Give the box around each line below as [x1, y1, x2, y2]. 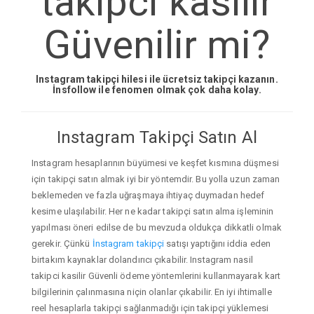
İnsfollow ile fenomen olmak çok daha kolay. [53, 84, 261, 96]
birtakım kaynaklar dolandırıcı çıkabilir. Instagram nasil [32, 254, 253, 265]
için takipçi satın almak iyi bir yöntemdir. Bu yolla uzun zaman [32, 173, 280, 184]
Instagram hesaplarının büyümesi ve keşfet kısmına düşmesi [32, 157, 279, 168]
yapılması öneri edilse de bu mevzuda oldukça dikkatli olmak [32, 221, 282, 233]
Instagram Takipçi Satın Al [57, 128, 257, 148]
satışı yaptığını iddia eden [164, 238, 271, 249]
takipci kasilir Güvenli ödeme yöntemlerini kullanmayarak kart [32, 270, 281, 281]
